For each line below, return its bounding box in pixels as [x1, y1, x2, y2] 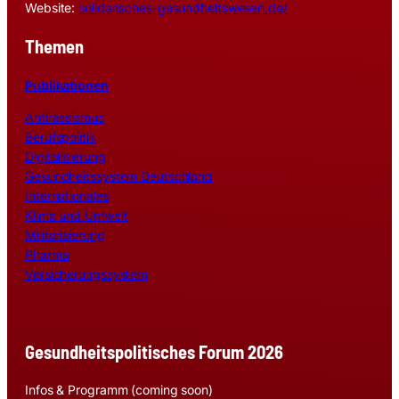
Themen [25, 36, 84, 58]
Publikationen [25, 77, 109, 93]
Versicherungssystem [25, 265, 149, 281]
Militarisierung [25, 226, 105, 242]
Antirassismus [25, 109, 104, 125]
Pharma [25, 246, 69, 262]
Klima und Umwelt [25, 207, 128, 223]
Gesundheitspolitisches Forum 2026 [25, 340, 283, 362]
